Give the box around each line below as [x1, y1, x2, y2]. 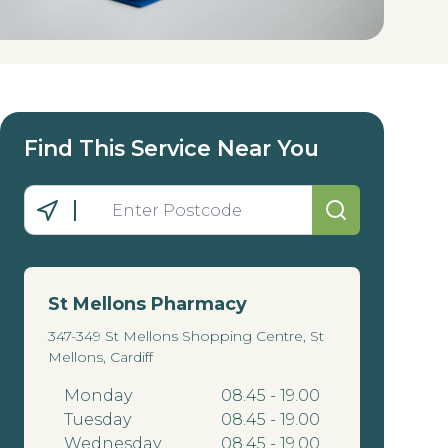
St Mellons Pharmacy [48, 293, 247, 315]
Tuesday [64, 410, 131, 429]
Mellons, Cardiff [48, 348, 153, 366]
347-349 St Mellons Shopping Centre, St [48, 327, 324, 345]
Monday [64, 386, 132, 405]
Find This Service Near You [24, 135, 319, 161]
